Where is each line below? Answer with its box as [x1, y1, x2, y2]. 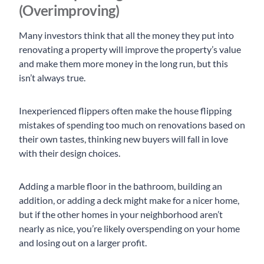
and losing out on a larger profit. [19, 237, 147, 249]
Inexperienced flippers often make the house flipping [19, 105, 232, 117]
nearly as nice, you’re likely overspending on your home [19, 223, 240, 235]
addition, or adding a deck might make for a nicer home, [19, 194, 239, 206]
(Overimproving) [19, 2, 119, 19]
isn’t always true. [19, 72, 87, 84]
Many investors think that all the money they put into [19, 29, 234, 41]
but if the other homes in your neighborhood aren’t [19, 209, 223, 220]
